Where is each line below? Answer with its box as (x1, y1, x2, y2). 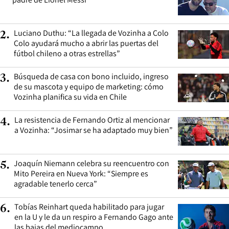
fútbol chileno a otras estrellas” (14, 48, 120, 59)
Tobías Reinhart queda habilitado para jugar (14, 201, 164, 212)
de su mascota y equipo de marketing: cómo (14, 81, 164, 92)
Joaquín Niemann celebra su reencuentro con (14, 157, 169, 169)
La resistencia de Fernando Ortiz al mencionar (14, 114, 170, 125)
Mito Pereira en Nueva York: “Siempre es (14, 168, 148, 179)
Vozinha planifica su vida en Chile (14, 91, 127, 102)
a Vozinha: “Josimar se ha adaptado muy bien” (14, 124, 173, 135)
